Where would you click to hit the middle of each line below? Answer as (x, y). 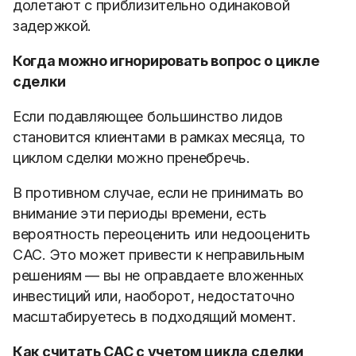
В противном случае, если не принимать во (158, 193)
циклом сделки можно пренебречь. (132, 158)
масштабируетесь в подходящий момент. (155, 317)
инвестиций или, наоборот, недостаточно (154, 296)
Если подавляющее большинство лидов (148, 116)
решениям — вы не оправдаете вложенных (158, 275)
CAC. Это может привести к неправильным (159, 255)
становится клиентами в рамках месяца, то (159, 137)
